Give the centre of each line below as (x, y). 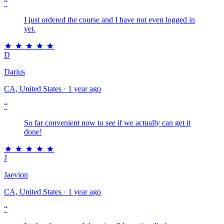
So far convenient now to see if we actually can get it (107, 122)
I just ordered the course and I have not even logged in (109, 19)
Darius (14, 71)
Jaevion (16, 174)
